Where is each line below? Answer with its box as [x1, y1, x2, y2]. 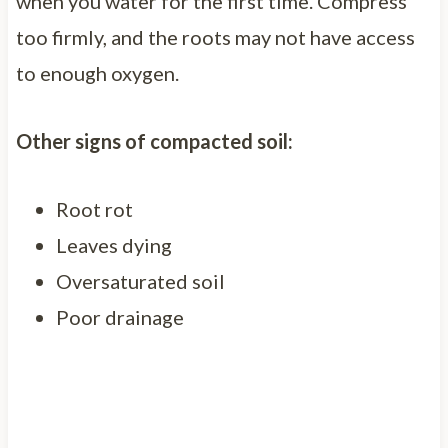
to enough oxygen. [15, 60, 179, 85]
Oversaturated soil [55, 268, 225, 293]
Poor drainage [55, 304, 184, 329]
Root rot [55, 196, 133, 221]
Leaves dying [55, 232, 172, 257]
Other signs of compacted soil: [15, 128, 293, 153]
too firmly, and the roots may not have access [15, 24, 415, 49]
